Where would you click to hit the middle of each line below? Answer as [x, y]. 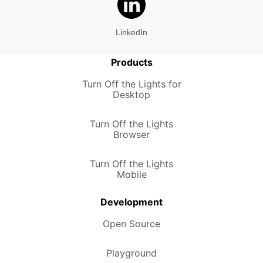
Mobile [131, 175]
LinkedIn [131, 33]
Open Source [131, 224]
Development [131, 202]
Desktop [131, 95]
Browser [131, 135]
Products [131, 63]
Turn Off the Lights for [131, 84]
